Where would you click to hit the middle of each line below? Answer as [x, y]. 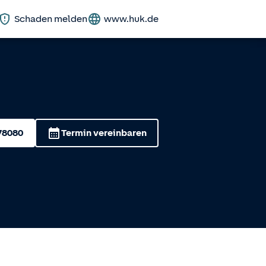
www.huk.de [131, 19]
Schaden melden [51, 19]
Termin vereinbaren [104, 133]
